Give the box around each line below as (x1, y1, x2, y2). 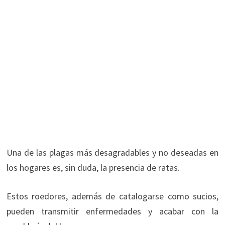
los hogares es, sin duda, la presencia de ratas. (6, 161, 180, 173)
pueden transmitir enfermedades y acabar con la (6, 205, 219, 217)
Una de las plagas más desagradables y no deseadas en (6, 146, 219, 158)
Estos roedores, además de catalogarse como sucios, (6, 190, 219, 202)
